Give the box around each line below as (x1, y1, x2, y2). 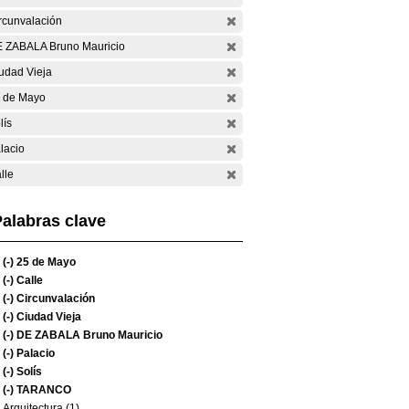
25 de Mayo (14, 256, 76, 268)
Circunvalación (14, 292, 95, 305)
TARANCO (14, 383, 71, 396)
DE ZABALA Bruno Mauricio (14, 329, 163, 341)
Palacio (14, 347, 55, 360)
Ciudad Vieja (14, 310, 81, 323)
